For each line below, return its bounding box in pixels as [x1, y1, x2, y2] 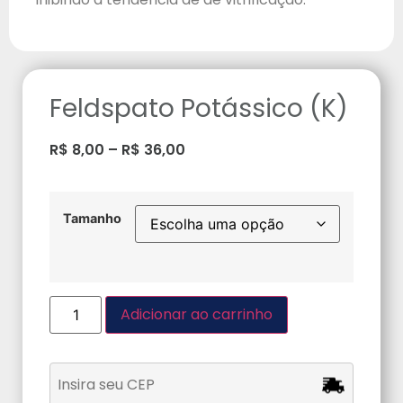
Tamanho [63, 210, 121, 227]
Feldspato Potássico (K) [49, 90, 348, 126]
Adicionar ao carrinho [121, 303, 273, 325]
